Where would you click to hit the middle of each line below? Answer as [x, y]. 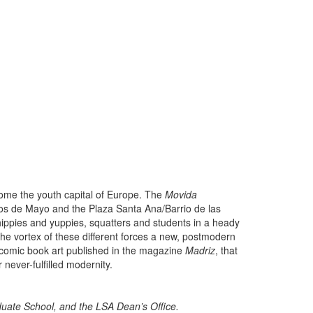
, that [226, 250]
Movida [181, 194]
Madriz [200, 250]
